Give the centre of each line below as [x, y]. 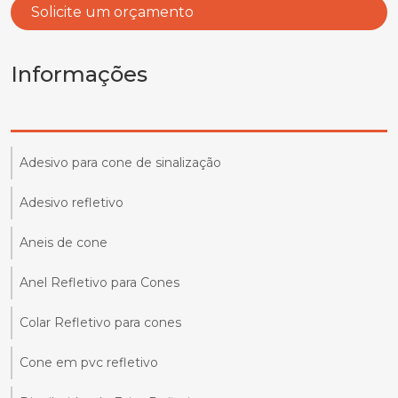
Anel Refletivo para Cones [99, 283]
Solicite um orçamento [113, 12]
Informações [79, 75]
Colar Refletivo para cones [100, 323]
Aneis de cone [64, 243]
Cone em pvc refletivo [89, 363]
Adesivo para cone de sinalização [120, 163]
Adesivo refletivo [72, 203]
